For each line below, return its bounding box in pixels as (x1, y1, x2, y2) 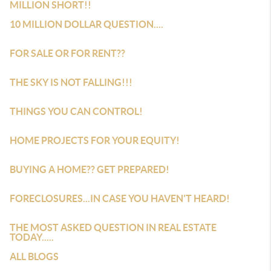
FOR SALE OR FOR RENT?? (10, 48, 125, 59)
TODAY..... (10, 232, 54, 243)
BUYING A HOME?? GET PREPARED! (10, 164, 169, 175)
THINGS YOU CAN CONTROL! (10, 106, 143, 117)
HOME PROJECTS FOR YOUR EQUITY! (10, 135, 180, 146)
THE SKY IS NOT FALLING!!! (10, 77, 132, 88)
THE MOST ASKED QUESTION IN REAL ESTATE (10, 222, 217, 233)
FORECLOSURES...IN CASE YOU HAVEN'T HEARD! (10, 193, 230, 204)
